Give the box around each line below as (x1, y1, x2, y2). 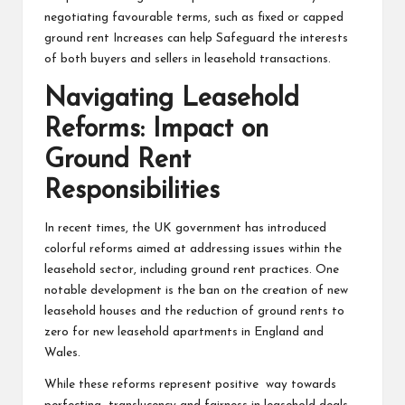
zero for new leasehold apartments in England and (44, 325, 324, 338)
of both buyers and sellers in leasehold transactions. (44, 52, 331, 65)
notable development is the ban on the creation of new (44, 284, 348, 297)
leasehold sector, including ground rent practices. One (44, 263, 339, 276)
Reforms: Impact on (44, 116, 268, 143)
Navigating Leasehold (44, 85, 299, 112)
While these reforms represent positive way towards (44, 378, 340, 391)
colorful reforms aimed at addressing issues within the (44, 242, 342, 255)
